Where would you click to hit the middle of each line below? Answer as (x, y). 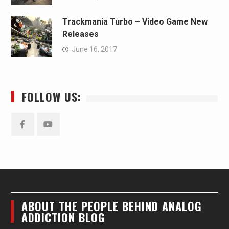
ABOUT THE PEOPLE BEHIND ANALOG (112, 206)
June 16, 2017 (94, 49)
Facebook (40, 141)
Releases (80, 34)
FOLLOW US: (51, 96)
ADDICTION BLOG (64, 217)
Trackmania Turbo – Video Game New (135, 21)
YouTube (63, 141)
